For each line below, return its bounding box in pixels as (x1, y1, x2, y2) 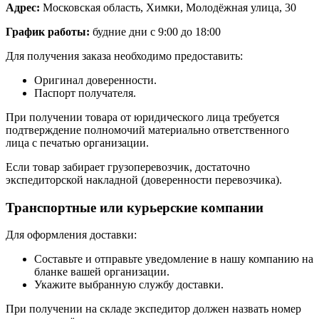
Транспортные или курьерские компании (6, 199, 263, 215)
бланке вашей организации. (34, 266, 169, 278)
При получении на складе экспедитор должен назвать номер (6, 303, 301, 315)
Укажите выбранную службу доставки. (34, 278, 224, 291)
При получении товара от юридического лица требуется (6, 110, 279, 123)
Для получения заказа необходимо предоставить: (6, 49, 243, 62)
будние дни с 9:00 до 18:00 (90, 25, 221, 38)
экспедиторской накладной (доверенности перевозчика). (6, 173, 282, 186)
